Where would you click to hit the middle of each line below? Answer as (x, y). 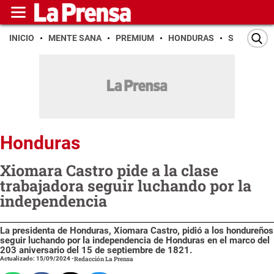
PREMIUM (135, 38)
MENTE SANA (75, 38)
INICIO (22, 38)
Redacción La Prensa (104, 259)
